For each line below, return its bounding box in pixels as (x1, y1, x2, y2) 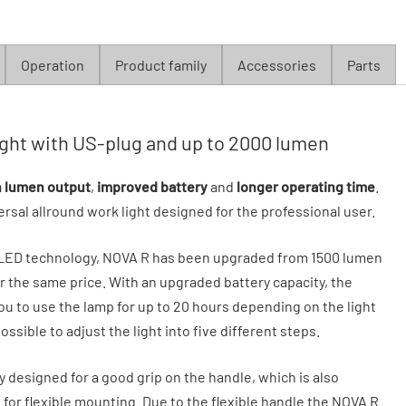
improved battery (97, 177, 208, 195)
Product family (115, 55, 207, 73)
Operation (21, 55, 84, 73)
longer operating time (237, 177, 375, 195)
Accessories (237, 55, 316, 73)
